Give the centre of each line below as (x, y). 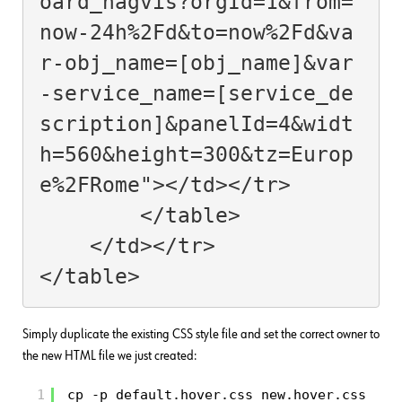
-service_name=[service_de (196, 93)
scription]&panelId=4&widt (196, 123)
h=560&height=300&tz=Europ (196, 154)
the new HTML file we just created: (109, 356)
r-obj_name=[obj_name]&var (196, 62)
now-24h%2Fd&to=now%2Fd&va (196, 32)
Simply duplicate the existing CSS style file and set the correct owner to (201, 335)
